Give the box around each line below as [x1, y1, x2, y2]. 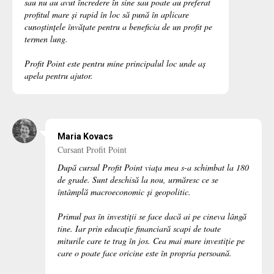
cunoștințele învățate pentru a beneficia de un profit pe [24, 21, 212, 33]
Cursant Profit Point [57, 144, 127, 156]
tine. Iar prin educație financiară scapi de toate [57, 223, 221, 235]
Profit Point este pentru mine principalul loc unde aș [24, 57, 206, 70]
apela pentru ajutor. [24, 70, 93, 82]
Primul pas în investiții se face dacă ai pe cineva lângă [57, 210, 246, 223]
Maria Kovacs [57, 131, 113, 142]
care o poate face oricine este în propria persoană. [57, 247, 232, 259]
